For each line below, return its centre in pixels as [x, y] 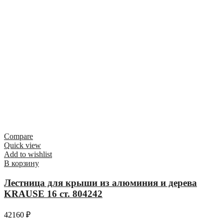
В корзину [21, 163]
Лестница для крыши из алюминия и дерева [100, 183]
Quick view [22, 145]
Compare [18, 136]
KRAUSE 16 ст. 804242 [53, 194]
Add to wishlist [28, 154]
